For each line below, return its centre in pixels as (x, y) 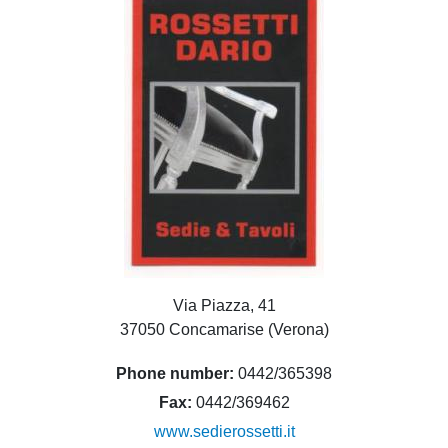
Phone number (172, 373)
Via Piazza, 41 (224, 305)
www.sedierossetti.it (224, 431)
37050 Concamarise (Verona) (224, 329)
